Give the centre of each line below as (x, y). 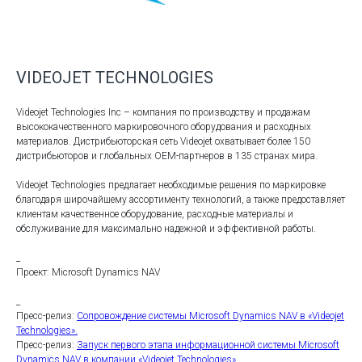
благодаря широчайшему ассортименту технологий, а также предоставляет (181, 200)
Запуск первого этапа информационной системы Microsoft (208, 345)
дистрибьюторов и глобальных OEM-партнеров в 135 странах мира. (167, 156)
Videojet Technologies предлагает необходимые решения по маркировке (171, 185)
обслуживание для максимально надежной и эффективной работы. (166, 229)
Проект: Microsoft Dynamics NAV (88, 272)
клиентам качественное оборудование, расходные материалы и (155, 214)
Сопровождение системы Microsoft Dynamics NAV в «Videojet (210, 316)
